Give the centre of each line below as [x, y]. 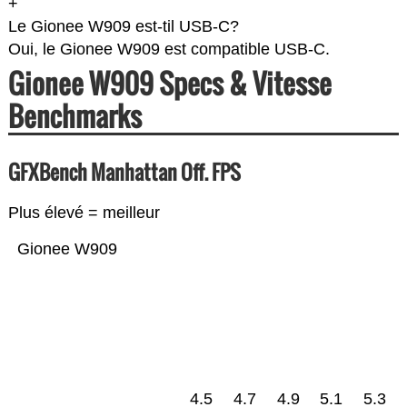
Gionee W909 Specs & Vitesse [169, 84]
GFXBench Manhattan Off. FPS [124, 172]
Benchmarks [74, 116]
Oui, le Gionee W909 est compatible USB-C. [169, 50]
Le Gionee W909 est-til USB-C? [123, 27]
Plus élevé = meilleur [84, 213]
